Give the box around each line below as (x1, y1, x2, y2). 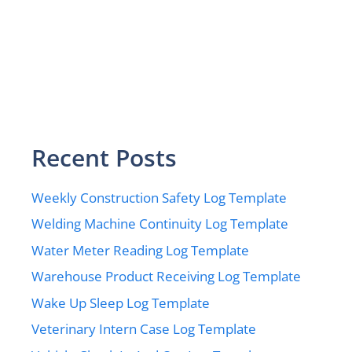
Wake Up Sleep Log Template (31, 293, 210, 312)
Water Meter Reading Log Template (31, 240, 249, 259)
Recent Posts (31, 141, 177, 174)
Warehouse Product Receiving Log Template (31, 267, 301, 286)
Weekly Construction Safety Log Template (31, 188, 287, 207)
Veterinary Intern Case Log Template (31, 320, 256, 339)
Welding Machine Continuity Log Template (31, 214, 288, 233)
